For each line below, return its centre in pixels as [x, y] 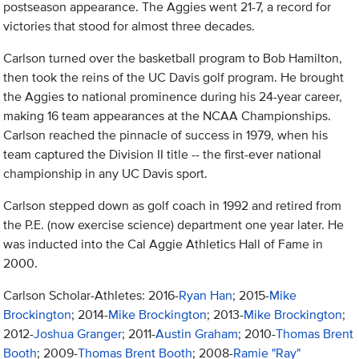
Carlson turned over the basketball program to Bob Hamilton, [173, 58]
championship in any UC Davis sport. [106, 174]
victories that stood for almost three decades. [129, 26]
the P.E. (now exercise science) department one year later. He [174, 225]
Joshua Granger [78, 334]
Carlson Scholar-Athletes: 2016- [91, 296]
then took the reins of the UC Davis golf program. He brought [174, 78]
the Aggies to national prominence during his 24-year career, [173, 97]
